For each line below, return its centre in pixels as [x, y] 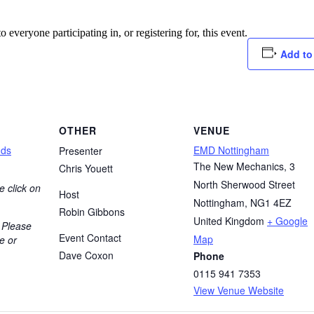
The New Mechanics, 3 [244, 166]
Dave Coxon [86, 255]
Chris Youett [86, 168]
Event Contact [90, 237]
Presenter [81, 150]
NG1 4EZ [271, 202]
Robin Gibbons [92, 211]
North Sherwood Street [244, 184]
